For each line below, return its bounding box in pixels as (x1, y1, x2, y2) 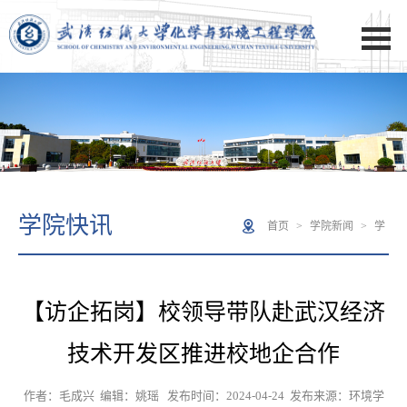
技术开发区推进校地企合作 (67, 341, 340, 366)
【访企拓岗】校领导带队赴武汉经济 (22, 299, 385, 324)
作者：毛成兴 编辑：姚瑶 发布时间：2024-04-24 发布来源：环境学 (23, 388, 384, 402)
